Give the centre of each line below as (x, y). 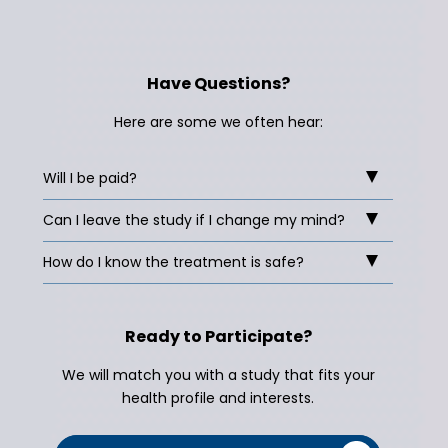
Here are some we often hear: (218, 122)
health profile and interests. (218, 398)
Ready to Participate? (218, 336)
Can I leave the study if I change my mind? (194, 220)
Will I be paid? (90, 178)
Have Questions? (218, 83)
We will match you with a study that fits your (218, 375)
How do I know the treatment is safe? (174, 262)
